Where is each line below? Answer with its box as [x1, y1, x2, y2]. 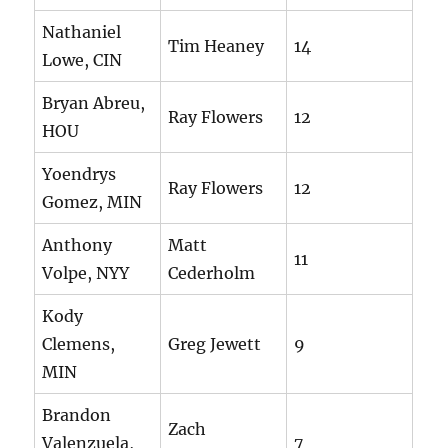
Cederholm [168, 263, 256, 284]
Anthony [42, 235, 113, 256]
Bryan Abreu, [42, 93, 146, 114]
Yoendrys [42, 164, 117, 185]
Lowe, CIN [42, 50, 123, 71]
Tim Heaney [168, 36, 265, 57]
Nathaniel [42, 22, 122, 43]
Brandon [42, 405, 112, 426]
